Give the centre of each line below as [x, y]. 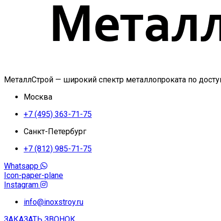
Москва [38, 97]
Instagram [21, 185]
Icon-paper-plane [34, 175]
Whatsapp [21, 166]
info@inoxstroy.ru [54, 202]
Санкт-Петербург [55, 131]
